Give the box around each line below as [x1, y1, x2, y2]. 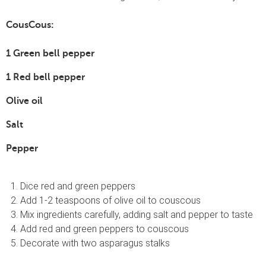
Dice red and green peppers [20, 180, 135, 192]
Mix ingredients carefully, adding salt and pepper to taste [20, 208, 253, 220]
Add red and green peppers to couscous [20, 223, 189, 235]
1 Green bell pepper [6, 47, 94, 59]
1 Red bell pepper [6, 71, 85, 83]
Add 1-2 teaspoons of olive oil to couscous [20, 194, 201, 206]
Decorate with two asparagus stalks [20, 237, 170, 249]
